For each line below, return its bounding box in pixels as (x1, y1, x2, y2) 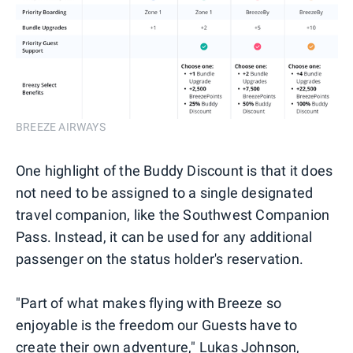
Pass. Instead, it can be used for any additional (16, 228, 313, 245)
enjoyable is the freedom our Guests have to (16, 316, 298, 333)
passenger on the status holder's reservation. (16, 250, 304, 267)
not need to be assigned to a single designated (16, 184, 314, 201)
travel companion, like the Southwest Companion (16, 206, 330, 223)
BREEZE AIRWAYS (16, 120, 106, 133)
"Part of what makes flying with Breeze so (16, 294, 282, 311)
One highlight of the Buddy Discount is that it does (16, 162, 333, 179)
